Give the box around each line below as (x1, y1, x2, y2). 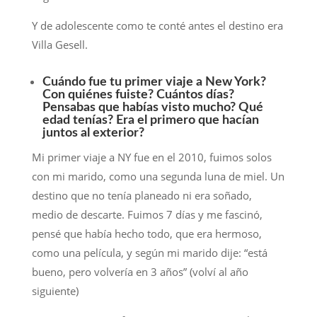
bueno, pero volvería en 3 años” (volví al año (31, 265, 248, 279)
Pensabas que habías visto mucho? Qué (42, 101, 263, 115)
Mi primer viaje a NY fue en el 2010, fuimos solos (31, 150, 272, 165)
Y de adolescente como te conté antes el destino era (31, 18, 283, 33)
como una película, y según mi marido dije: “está (31, 246, 267, 260)
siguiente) (31, 284, 79, 299)
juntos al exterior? (42, 127, 144, 140)
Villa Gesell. (31, 38, 88, 52)
